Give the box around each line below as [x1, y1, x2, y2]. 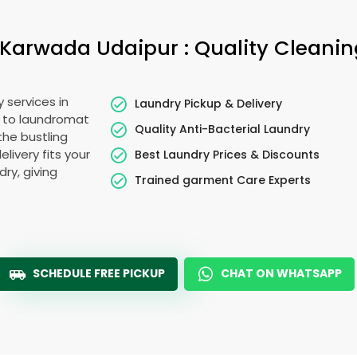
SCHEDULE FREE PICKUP [33, 265, 165, 281]
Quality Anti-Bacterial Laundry [135, 120, 311, 137]
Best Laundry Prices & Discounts [135, 146, 320, 163]
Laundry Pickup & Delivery [135, 95, 283, 112]
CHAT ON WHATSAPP [221, 265, 342, 281]
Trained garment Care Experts [135, 171, 312, 188]
